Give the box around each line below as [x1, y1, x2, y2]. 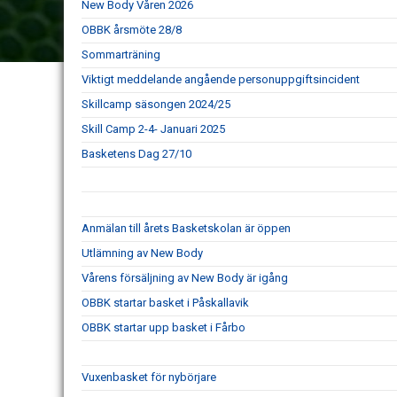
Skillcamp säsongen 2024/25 [82, 97, 230, 112]
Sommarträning [82, 48, 160, 62]
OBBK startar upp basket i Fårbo [82, 321, 245, 335]
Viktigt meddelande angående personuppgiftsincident [82, 73, 360, 87]
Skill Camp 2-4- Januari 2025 [82, 122, 225, 136]
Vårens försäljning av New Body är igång [82, 271, 288, 285]
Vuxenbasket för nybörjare [82, 370, 216, 385]
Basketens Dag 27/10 [82, 147, 191, 161]
